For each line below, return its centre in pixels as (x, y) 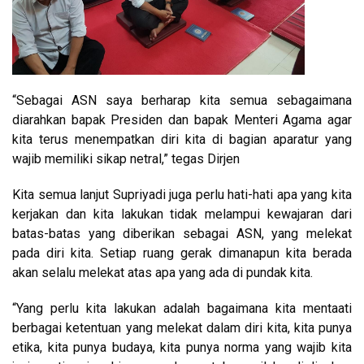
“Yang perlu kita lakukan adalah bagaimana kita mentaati (182, 308)
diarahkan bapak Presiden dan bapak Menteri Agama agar (182, 119)
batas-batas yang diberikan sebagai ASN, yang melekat (182, 233)
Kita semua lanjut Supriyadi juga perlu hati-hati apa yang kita (182, 194)
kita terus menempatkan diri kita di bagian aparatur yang (182, 139)
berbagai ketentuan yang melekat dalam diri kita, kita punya (182, 327)
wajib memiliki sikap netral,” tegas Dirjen (126, 158)
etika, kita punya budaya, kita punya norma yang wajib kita (182, 347)
